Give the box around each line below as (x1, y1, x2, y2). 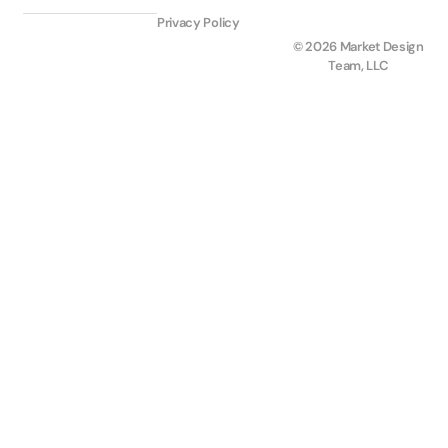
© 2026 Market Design (292, 37, 424, 55)
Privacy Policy (156, 13, 240, 31)
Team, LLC (328, 56, 389, 74)
